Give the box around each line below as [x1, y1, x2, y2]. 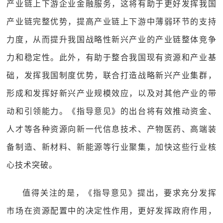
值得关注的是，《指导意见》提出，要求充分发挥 [22, 189, 217, 197]
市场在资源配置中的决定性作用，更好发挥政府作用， [6, 207, 217, 215]
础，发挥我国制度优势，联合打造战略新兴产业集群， [6, 71, 217, 80]
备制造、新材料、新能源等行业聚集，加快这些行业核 [6, 143, 217, 151]
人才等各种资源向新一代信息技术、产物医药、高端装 [6, 125, 217, 133]
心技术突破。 [6, 161, 58, 169]
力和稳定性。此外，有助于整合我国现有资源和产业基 [6, 53, 217, 62]
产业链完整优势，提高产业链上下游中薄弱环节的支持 [6, 17, 217, 26]
